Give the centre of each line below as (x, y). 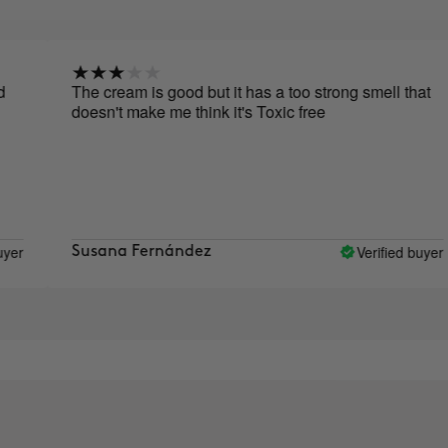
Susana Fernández (100, 252)
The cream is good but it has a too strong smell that (210, 92)
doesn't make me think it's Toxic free (157, 112)
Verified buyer (359, 251)
